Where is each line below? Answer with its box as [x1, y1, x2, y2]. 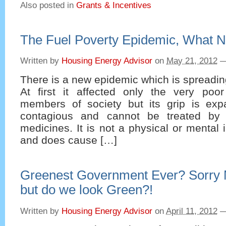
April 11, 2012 [166, 206, 217, 216]
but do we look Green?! [20, 183, 153, 197]
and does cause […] [20, 134, 117, 146]
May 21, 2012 [166, 56, 217, 66]
